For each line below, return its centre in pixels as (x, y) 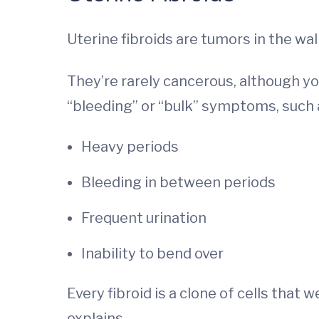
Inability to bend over (152, 254)
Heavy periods (130, 147)
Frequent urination (144, 218)
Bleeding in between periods (178, 183)
